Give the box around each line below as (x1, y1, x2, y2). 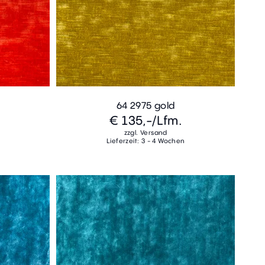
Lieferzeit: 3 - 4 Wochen (106, 137, 185, 146)
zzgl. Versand (124, 128, 167, 137)
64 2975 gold (116, 99, 175, 112)
